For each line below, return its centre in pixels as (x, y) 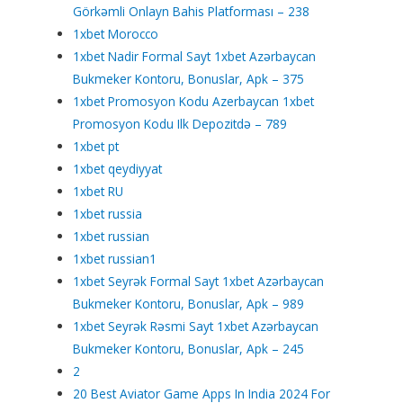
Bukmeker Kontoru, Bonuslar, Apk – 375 (189, 78)
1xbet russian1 (115, 258)
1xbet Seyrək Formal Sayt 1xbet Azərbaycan (199, 281)
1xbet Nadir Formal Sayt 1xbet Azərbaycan (195, 56)
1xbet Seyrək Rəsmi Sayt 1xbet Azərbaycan (196, 326)
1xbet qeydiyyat (118, 168)
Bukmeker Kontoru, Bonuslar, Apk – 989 (189, 303)
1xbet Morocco (116, 33)
